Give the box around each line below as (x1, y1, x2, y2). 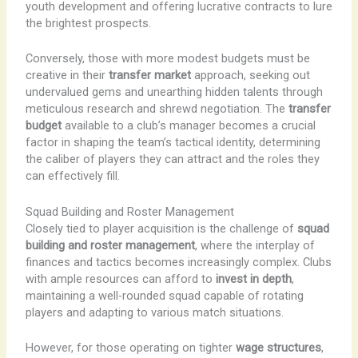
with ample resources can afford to (25, 271, 216, 286)
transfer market (108, 68, 191, 83)
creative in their (25, 68, 109, 83)
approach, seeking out (190, 68, 310, 83)
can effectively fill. (25, 169, 120, 184)
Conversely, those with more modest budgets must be (25, 51, 310, 66)
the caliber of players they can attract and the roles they (25, 152, 320, 167)
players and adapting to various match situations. (25, 304, 284, 320)
